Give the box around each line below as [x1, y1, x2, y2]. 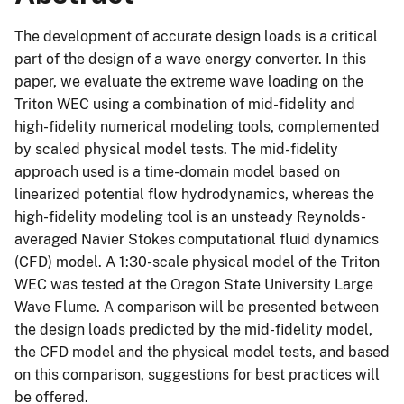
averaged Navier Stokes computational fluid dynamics [14, 230, 379, 248]
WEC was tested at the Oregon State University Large [14, 275, 373, 293]
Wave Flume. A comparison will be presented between [14, 298, 379, 316]
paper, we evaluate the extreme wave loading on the [14, 72, 363, 90]
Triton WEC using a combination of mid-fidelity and [14, 95, 355, 113]
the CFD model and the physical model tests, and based [14, 343, 390, 361]
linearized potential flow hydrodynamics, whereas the [14, 185, 374, 203]
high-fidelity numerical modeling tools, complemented [14, 117, 380, 135]
